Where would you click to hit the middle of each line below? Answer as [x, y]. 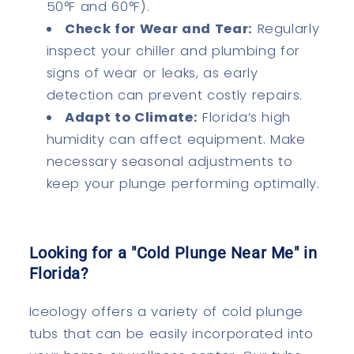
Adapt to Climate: [132, 118]
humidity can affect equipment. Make [176, 140]
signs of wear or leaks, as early [152, 73]
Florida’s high [245, 118]
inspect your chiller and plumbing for [173, 51]
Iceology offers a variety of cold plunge [166, 312]
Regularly [286, 29]
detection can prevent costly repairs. [174, 96]
